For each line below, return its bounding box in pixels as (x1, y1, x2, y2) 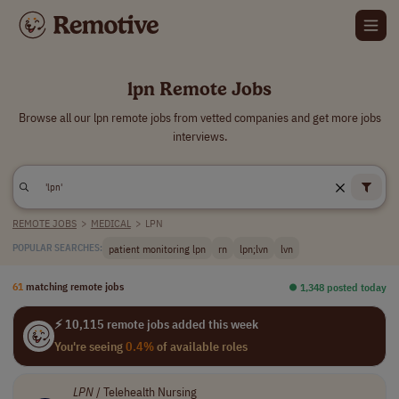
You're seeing (53, 338, 126, 354)
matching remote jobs (26, 279, 124, 293)
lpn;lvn (240, 240, 268, 256)
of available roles (153, 338, 248, 354)
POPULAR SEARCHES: (12, 241, 102, 254)
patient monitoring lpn (109, 240, 206, 256)
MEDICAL (90, 216, 131, 230)
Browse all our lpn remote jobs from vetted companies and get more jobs (18, 110, 381, 126)
